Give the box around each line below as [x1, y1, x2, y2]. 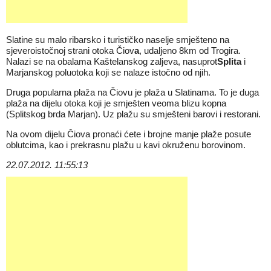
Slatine [6, 34, 33, 45]
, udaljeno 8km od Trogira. [139, 45, 241, 56]
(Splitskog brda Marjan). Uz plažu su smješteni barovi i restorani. [6, 109, 261, 119]
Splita [217, 56, 244, 67]
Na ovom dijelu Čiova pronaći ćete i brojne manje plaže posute [6, 129, 251, 139]
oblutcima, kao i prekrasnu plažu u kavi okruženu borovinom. [6, 140, 246, 150]
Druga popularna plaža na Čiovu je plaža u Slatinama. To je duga [6, 87, 259, 97]
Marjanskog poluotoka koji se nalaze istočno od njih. [6, 67, 211, 77]
